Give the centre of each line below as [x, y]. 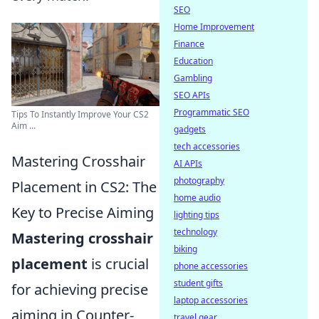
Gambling [193, 78]
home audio [197, 198]
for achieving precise [80, 289]
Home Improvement [214, 27]
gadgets [190, 129]
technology [195, 232]
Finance [189, 44]
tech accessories [207, 146]
